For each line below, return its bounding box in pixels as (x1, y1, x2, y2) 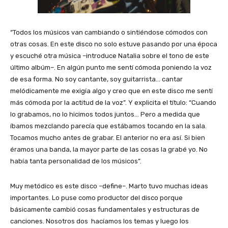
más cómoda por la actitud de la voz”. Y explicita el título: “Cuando (10, 99, 216, 107)
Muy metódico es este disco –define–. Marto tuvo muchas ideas (10, 182, 208, 190)
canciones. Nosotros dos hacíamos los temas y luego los (10, 217, 190, 225)
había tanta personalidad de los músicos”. (10, 157, 141, 165)
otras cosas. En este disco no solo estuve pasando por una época (10, 40, 217, 48)
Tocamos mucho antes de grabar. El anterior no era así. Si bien (10, 134, 205, 142)
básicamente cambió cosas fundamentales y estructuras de (10, 206, 199, 214)
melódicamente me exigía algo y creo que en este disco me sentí (10, 87, 213, 95)
